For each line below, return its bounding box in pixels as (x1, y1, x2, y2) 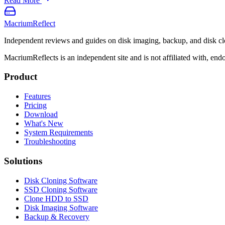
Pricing (24, 101, 47, 110)
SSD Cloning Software (24, 185, 97, 194)
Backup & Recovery (24, 212, 89, 221)
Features (24, 92, 51, 101)
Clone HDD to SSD (24, 194, 88, 203)
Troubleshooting (24, 137, 76, 146)
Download (24, 110, 58, 119)
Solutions (4, 155, 42, 166)
